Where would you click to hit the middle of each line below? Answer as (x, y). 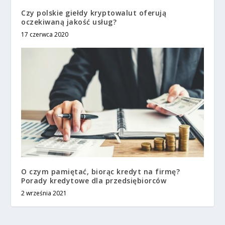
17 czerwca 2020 (45, 34)
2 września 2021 (44, 193)
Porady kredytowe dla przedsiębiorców (94, 180)
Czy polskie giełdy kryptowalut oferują (94, 13)
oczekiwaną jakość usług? (69, 22)
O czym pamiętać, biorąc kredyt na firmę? (101, 171)
